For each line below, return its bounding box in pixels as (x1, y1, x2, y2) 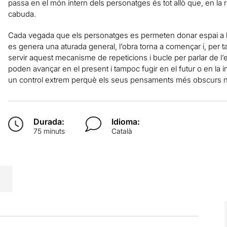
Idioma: (111, 116, 140, 127)
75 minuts (33, 126, 65, 135)
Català (111, 126, 133, 135)
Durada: (33, 116, 64, 127)
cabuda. (8, 9, 36, 19)
